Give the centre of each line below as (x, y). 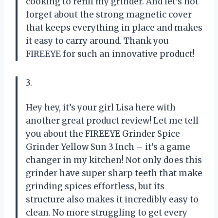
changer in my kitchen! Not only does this (114, 160)
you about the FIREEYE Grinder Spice (103, 134)
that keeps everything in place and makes (114, 27)
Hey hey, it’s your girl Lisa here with (101, 107)
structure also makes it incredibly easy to (112, 199)
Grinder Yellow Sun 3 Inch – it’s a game (108, 147)
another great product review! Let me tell (112, 120)
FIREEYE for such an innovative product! (110, 54)
